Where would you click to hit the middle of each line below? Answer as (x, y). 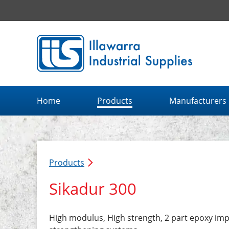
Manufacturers (198, 100)
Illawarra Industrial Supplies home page (113, 41)
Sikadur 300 (93, 188)
